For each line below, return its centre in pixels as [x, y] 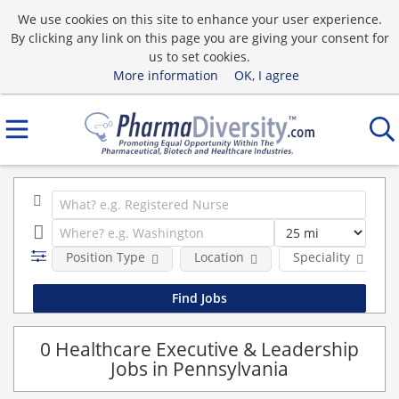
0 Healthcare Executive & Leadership [199, 349]
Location [219, 257]
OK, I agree [266, 75]
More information [165, 75]
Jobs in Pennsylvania [199, 368]
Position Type [105, 257]
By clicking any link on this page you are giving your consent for [199, 37]
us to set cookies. [199, 56]
